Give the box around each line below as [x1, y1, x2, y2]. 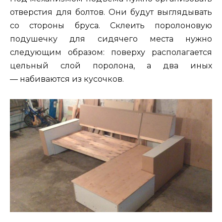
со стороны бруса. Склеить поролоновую [10, 20, 212, 30]
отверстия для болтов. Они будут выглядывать [10, 7, 212, 17]
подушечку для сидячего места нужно [10, 34, 212, 44]
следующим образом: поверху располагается [10, 47, 212, 57]
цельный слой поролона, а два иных [10, 60, 212, 70]
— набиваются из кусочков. [10, 74, 124, 84]
